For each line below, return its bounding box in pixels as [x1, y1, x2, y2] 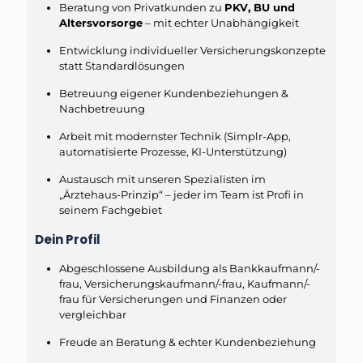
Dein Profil [35, 231, 100, 249]
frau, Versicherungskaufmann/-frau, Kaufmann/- [59, 277, 310, 291]
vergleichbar [59, 308, 126, 322]
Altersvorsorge [59, 16, 143, 30]
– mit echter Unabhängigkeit [143, 16, 299, 30]
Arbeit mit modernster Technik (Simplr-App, [59, 130, 291, 143]
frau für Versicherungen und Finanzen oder [59, 293, 287, 306]
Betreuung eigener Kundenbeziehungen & [59, 87, 288, 100]
